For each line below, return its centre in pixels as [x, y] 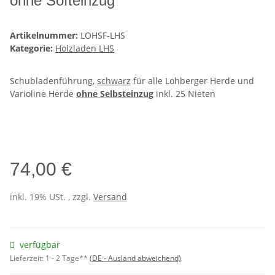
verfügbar [40, 245]
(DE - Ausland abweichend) [135, 258]
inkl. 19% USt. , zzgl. [52, 197]
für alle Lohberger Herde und [192, 81]
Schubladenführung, [53, 81]
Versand [110, 197]
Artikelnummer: [45, 36]
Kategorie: [33, 48]
